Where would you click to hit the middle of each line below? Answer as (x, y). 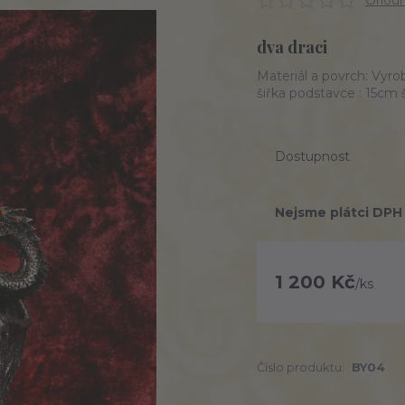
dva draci (292, 47)
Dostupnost (312, 156)
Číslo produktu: (301, 367)
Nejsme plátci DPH (339, 212)
